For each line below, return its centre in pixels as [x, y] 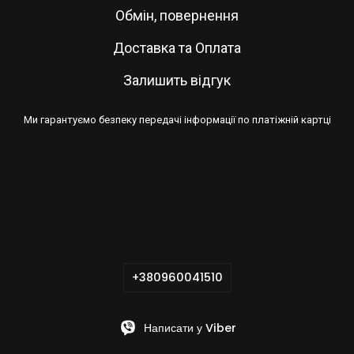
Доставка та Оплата [177, 47]
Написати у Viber [190, 328]
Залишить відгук [177, 80]
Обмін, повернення [177, 15]
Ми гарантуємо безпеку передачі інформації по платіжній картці [177, 119]
